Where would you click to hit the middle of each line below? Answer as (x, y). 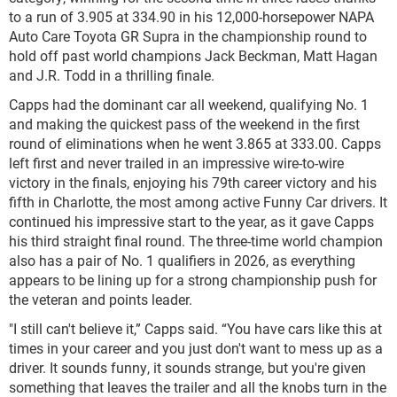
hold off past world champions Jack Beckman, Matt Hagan (193, 55)
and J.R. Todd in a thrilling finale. (112, 74)
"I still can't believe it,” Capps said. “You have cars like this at (195, 328)
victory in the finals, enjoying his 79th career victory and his (193, 182)
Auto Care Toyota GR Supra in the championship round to (188, 35)
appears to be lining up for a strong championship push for (193, 279)
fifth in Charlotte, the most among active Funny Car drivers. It (198, 201)
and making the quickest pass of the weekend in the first (184, 123)
